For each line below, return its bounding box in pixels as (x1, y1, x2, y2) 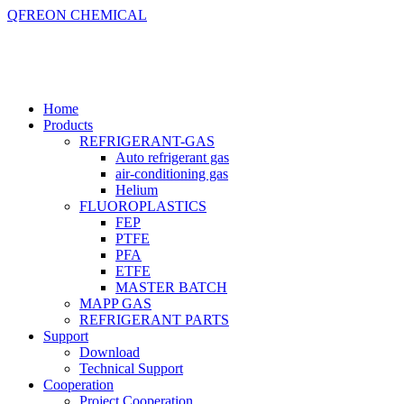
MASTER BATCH (115, 280, 227, 295)
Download (79, 344, 140, 360)
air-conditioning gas (115, 166, 228, 181)
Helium (115, 182, 158, 197)
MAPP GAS (79, 296, 151, 311)
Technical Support (79, 361, 183, 376)
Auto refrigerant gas (115, 150, 229, 165)
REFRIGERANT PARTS (79, 312, 229, 327)
